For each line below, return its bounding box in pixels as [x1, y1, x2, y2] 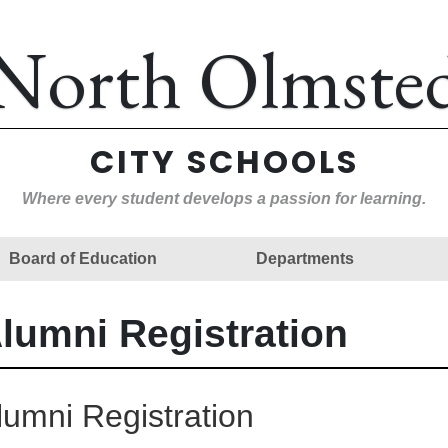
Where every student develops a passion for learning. [22, 190, 426, 208]
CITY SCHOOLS [89, 139, 359, 185]
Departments [255, 249, 354, 267]
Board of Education [8, 249, 157, 267]
